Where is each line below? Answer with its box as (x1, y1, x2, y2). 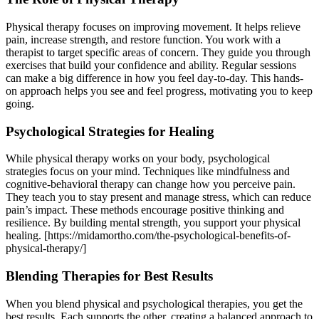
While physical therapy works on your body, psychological (6, 152, 270, 165)
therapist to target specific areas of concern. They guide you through (6, 46, 310, 58)
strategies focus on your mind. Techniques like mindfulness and (6, 165, 290, 178)
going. (6, 98, 34, 110)
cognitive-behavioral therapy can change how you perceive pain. (6, 178, 296, 191)
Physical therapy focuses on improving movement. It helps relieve (6, 21, 300, 33)
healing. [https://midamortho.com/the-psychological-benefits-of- (6, 229, 291, 242)
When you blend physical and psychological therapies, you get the (6, 297, 303, 310)
